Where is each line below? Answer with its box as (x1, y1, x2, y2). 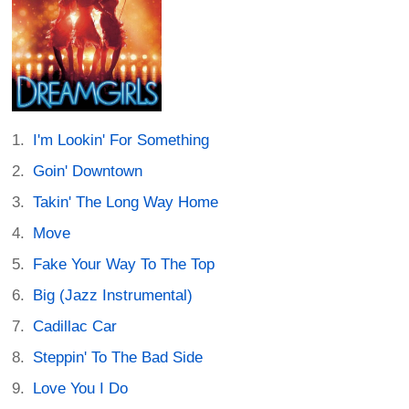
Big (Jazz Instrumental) (33, 286, 194, 304)
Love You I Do (33, 379, 129, 397)
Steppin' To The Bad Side (33, 348, 204, 366)
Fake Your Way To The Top (33, 255, 215, 273)
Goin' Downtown (33, 162, 143, 180)
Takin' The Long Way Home (33, 193, 219, 211)
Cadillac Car (33, 317, 118, 335)
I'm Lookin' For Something (33, 131, 210, 149)
